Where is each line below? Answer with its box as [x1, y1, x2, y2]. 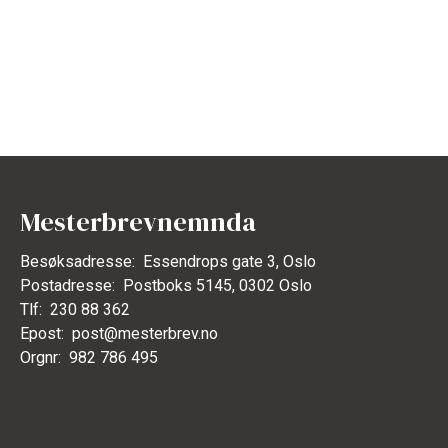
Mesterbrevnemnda [20, 203, 256, 240]
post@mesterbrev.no [72, 323, 218, 343]
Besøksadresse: [20, 251, 135, 271]
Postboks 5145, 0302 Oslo [123, 275, 312, 295]
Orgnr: [20, 347, 61, 367]
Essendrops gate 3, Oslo [143, 251, 316, 271]
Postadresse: [20, 275, 115, 295]
